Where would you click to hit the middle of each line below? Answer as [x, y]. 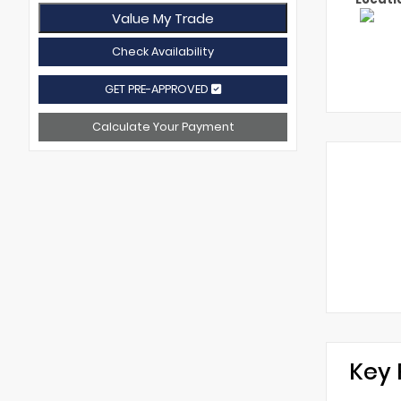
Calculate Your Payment [163, 127]
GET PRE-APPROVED [158, 90]
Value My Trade [163, 18]
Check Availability [163, 52]
